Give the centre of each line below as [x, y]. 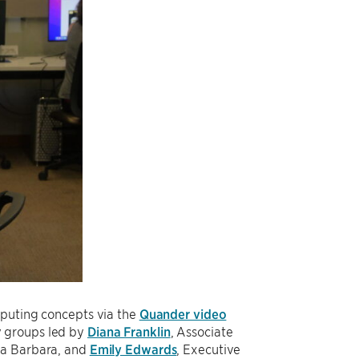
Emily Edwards [133, 348]
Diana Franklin [129, 331]
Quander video [183, 313]
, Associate [202, 331]
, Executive [209, 348]
